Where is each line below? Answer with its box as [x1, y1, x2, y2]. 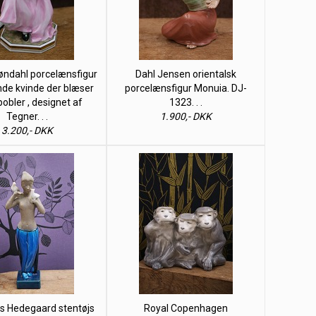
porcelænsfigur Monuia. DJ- [125, 83, 247, 94]
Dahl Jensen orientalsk [135, 68, 236, 80]
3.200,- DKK [1, 125, 53, 136]
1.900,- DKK [160, 111, 212, 122]
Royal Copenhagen [144, 303, 228, 314]
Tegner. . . [6, 111, 48, 122]
